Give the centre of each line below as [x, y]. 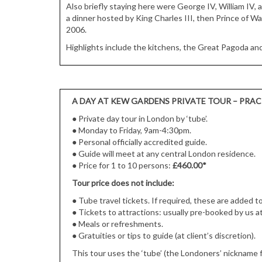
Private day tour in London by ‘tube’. [143, 118]
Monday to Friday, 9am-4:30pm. [135, 130]
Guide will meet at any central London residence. [166, 153]
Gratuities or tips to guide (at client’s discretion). [167, 235]
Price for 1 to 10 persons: [125, 165]
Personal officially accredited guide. [143, 142]
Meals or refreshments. [121, 223]
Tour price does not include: [123, 182]
